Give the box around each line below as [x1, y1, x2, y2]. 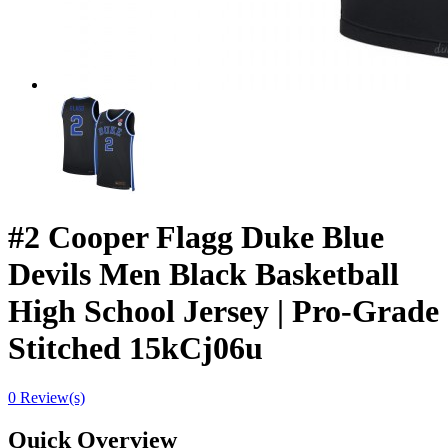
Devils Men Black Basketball [8, 256, 399, 293]
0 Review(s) [8, 388, 85, 406]
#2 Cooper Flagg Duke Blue [8, 219, 384, 256]
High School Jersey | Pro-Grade [8, 293, 439, 330]
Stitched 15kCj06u [8, 330, 263, 367]
